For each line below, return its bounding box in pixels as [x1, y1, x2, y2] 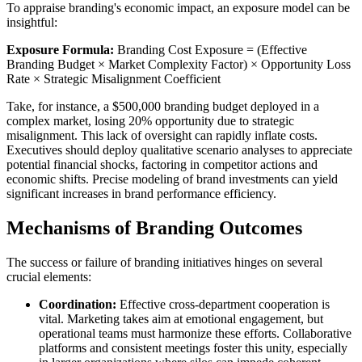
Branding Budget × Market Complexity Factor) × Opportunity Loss [6, 57, 351, 72]
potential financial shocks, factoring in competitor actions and [6, 158, 318, 172]
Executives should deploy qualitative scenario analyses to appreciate [6, 143, 352, 158]
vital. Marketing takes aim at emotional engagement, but [39, 312, 323, 326]
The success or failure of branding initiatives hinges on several [6, 255, 322, 270]
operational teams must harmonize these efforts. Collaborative [39, 326, 351, 341]
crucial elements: [6, 270, 91, 284]
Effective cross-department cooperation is [116, 297, 330, 312]
